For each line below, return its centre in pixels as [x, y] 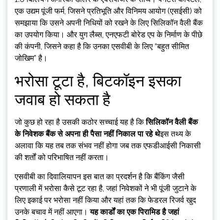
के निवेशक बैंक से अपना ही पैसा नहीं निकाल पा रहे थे [87, 134]
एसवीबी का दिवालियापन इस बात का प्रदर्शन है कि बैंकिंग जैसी [100, 177]
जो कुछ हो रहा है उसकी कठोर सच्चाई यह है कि [80, 122]
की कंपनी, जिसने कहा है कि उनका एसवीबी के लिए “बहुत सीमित [102, 46]
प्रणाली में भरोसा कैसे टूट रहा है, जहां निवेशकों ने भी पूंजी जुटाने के [106, 188]
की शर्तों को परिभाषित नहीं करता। [62, 157]
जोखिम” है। [31, 58]
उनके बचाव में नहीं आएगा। [52, 212]
